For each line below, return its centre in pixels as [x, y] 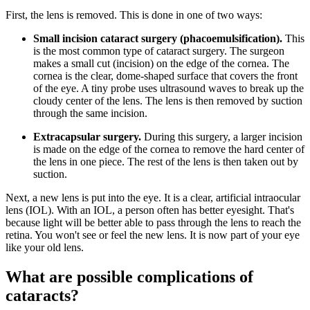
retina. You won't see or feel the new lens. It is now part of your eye [153, 235]
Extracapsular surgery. [89, 137]
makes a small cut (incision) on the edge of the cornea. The [161, 64]
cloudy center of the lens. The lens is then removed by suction [168, 101]
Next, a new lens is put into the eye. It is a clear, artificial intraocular [153, 198]
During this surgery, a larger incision [223, 137]
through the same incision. [90, 113]
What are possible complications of [129, 277]
